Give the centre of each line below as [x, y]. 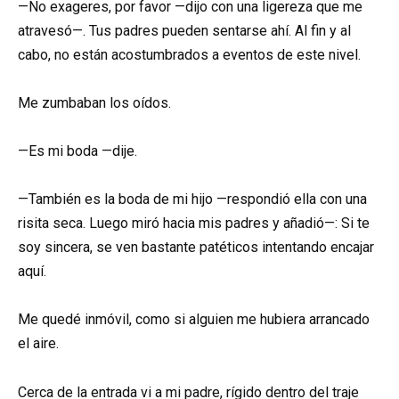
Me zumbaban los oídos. [94, 102]
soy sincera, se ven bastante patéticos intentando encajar [196, 248]
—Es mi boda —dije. [77, 151]
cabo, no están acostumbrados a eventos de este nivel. [189, 54]
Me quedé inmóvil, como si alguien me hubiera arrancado [194, 320]
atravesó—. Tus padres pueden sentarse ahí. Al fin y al [184, 30]
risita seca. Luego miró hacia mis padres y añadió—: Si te [194, 224]
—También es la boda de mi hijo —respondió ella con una [192, 199]
